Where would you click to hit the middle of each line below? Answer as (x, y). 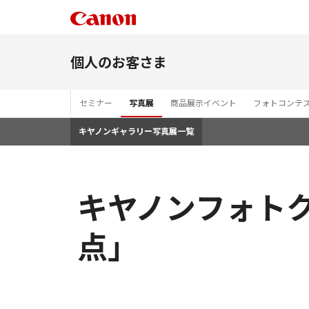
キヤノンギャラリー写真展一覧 (136, 131)
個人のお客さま (119, 62)
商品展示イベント (203, 102)
